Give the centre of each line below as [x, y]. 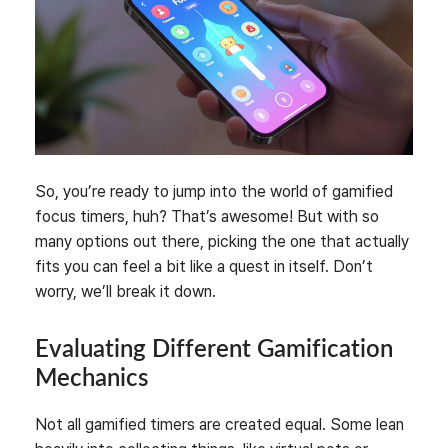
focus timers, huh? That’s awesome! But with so [207, 217]
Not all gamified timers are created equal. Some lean [219, 425]
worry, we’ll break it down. [125, 292]
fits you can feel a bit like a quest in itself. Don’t [204, 267]
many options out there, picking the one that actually [222, 242]
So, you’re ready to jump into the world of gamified [214, 192]
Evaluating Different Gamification [214, 350]
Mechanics [91, 379]
